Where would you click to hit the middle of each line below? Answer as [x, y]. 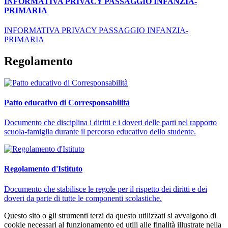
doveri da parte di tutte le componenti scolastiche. [83, 198]
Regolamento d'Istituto [43, 169]
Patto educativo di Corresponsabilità [67, 102]
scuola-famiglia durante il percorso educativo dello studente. [100, 132]
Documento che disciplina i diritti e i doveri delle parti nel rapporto [110, 123]
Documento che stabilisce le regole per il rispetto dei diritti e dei [106, 189]
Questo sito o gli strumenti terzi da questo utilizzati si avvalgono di [110, 215]
